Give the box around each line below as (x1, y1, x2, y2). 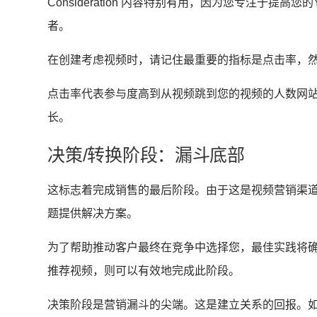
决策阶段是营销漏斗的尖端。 (47, 299, 195, 311)
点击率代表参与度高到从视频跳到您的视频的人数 (47, 88, 297, 100)
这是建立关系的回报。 (195, 299, 309, 311)
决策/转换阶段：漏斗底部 (47, 145, 245, 166)
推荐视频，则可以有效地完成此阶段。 (47, 265, 241, 277)
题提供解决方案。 (47, 207, 139, 220)
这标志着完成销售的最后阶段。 (47, 184, 207, 197)
